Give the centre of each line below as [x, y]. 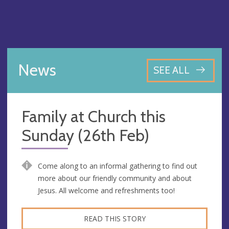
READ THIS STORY [114, 218]
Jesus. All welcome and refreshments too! [106, 190]
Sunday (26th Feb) [85, 135]
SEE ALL [171, 70]
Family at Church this [94, 116]
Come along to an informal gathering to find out [117, 166]
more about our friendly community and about [114, 178]
